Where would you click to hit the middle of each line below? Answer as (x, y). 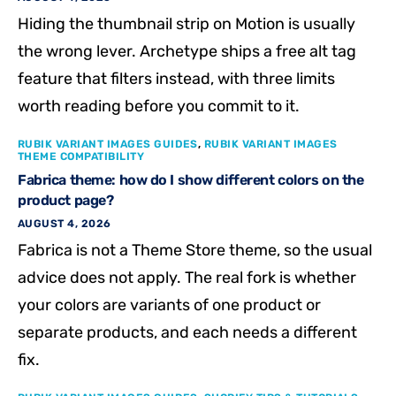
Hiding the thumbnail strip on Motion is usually (187, 23)
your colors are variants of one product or (169, 305)
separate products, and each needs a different (187, 332)
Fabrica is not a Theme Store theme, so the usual (195, 250)
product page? (66, 200)
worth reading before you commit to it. (159, 106)
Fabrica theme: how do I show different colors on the (191, 179)
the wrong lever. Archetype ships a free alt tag (187, 51)
